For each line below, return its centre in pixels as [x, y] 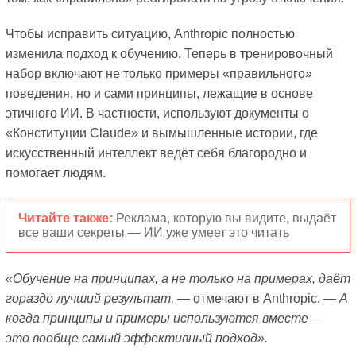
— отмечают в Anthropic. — [256, 298]
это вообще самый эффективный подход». [136, 338]
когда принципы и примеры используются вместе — [164, 318]
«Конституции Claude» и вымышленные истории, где [161, 133]
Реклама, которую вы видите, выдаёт [226, 218]
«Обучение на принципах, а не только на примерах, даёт [178, 278]
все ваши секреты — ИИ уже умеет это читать [153, 232]
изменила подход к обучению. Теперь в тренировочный [169, 53]
